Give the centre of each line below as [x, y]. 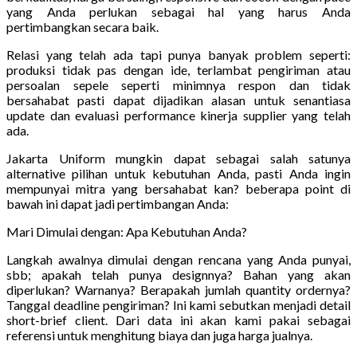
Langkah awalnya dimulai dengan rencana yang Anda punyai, [178, 259]
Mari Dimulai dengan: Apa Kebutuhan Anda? [127, 231]
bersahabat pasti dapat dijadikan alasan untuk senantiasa [178, 100]
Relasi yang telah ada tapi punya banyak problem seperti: [178, 54]
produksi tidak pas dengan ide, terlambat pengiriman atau [178, 69]
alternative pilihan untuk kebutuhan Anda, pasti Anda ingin [178, 173]
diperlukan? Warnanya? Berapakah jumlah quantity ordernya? [178, 289]
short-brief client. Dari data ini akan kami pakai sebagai [178, 320]
